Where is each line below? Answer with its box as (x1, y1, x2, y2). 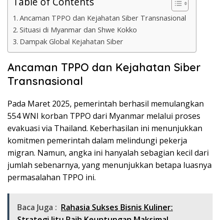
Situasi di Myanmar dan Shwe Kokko (19, 25, 137, 34)
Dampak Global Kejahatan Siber (19, 37, 123, 46)
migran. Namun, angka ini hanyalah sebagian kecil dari (7, 147, 209, 158)
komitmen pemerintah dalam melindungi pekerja (7, 135, 187, 146)
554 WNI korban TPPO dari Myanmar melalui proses (7, 110, 200, 121)
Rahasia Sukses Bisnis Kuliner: (61, 202, 173, 213)
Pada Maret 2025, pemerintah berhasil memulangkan (7, 98, 204, 109)
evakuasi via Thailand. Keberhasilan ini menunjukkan (7, 123, 202, 134)
